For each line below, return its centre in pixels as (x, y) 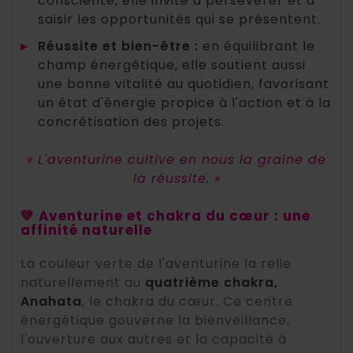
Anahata (51, 302)
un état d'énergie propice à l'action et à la (184, 103)
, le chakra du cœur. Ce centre (188, 302)
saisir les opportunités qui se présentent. (179, 20)
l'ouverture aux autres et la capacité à (154, 340)
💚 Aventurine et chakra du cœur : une (165, 216)
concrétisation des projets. (131, 122)
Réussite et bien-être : (118, 46)
